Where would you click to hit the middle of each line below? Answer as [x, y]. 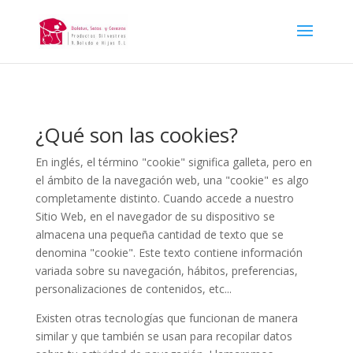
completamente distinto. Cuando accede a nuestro [164, 198]
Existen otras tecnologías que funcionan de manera [166, 318]
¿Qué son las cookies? [136, 135]
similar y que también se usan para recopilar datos [163, 336]
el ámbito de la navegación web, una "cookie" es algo [172, 180]
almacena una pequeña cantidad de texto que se [159, 234]
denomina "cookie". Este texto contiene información [169, 253]
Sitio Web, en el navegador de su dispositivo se [155, 216]
